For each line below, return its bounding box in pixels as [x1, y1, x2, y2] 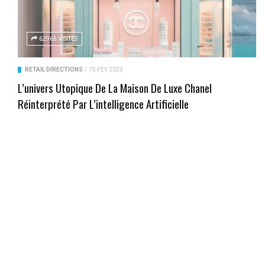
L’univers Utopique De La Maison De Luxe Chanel [18, 79, 212, 96]
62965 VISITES [39, 35, 77, 43]
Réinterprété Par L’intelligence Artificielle [18, 95, 189, 112]
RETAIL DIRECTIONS [25, 66, 83, 73]
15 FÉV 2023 [89, 66, 123, 73]
